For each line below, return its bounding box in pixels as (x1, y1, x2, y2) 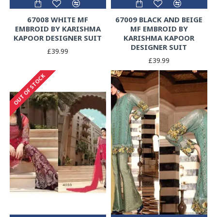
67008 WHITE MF (27, 14, 89, 24)
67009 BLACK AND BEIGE (115, 14, 203, 24)
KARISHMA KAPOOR (124, 32, 195, 43)
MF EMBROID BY (130, 23, 188, 33)
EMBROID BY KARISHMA (15, 23, 101, 33)
